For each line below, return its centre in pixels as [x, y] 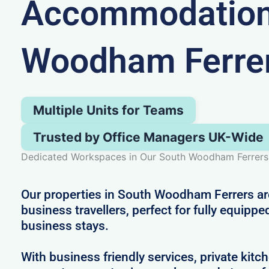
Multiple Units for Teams [108, 110]
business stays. [65, 225]
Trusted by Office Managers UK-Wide [148, 137]
